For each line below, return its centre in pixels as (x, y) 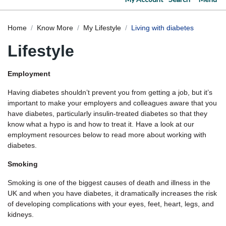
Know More (55, 28)
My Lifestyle (102, 28)
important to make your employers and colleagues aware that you (112, 103)
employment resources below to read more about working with (107, 135)
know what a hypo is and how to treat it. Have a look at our (101, 124)
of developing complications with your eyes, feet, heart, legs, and (111, 204)
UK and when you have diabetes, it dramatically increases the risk (112, 193)
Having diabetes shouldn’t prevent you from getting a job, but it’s (110, 92)
